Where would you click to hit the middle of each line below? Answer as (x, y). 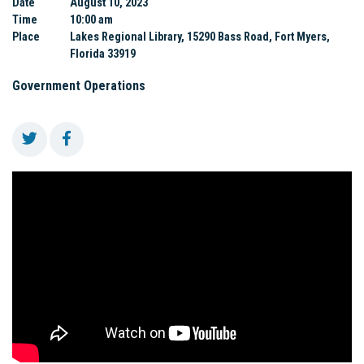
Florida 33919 (103, 53)
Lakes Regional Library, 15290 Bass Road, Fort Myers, (200, 36)
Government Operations (79, 85)
